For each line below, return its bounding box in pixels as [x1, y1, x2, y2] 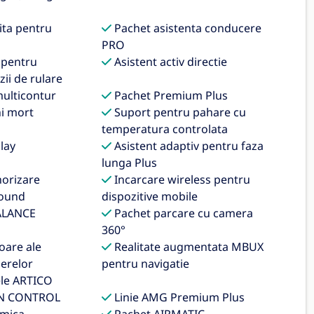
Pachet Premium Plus [111, 88, 228, 103]
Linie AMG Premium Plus [111, 289, 245, 305]
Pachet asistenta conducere [111, 20, 262, 36]
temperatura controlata [102, 121, 228, 137]
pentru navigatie [102, 256, 190, 271]
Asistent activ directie [111, 54, 228, 69]
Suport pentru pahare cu [111, 104, 247, 120]
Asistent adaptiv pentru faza [111, 138, 264, 153]
